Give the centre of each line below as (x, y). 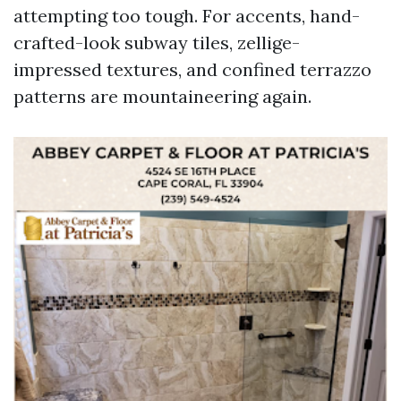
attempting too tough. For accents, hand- (187, 16)
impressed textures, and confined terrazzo (192, 69)
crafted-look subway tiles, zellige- (157, 43)
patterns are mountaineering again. (162, 96)
